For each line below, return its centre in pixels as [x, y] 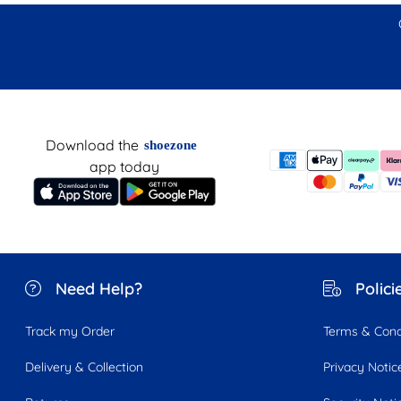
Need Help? [99, 288]
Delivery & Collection [84, 367]
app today [124, 166]
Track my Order [70, 331]
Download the [93, 145]
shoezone [171, 145]
